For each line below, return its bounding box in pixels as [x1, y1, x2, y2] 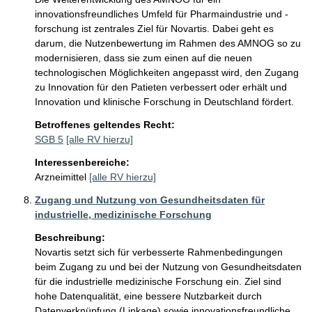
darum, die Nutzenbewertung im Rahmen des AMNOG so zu [35, 38, 304, 49]
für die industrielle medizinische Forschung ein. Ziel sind [35, 276, 284, 287]
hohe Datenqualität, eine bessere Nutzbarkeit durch [35, 290, 265, 302]
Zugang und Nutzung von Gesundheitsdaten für [35, 194, 265, 205]
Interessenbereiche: [35, 157, 130, 168]
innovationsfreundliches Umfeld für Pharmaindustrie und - [35, 8, 288, 19]
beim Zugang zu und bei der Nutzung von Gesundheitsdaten [35, 261, 304, 272]
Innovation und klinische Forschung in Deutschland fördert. [35, 96, 297, 107]
